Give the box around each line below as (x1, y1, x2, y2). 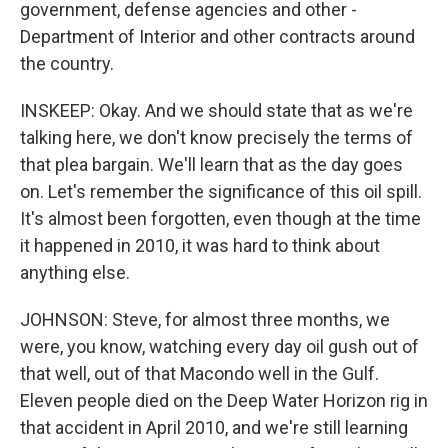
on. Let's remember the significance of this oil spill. (20, 181, 422, 202)
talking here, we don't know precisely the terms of (20, 127, 413, 148)
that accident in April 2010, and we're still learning (20, 417, 408, 438)
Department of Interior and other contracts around (20, 26, 415, 47)
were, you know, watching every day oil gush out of (20, 336, 419, 357)
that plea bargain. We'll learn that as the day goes (20, 154, 403, 175)
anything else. (20, 262, 130, 283)
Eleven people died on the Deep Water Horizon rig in (20, 390, 428, 411)
